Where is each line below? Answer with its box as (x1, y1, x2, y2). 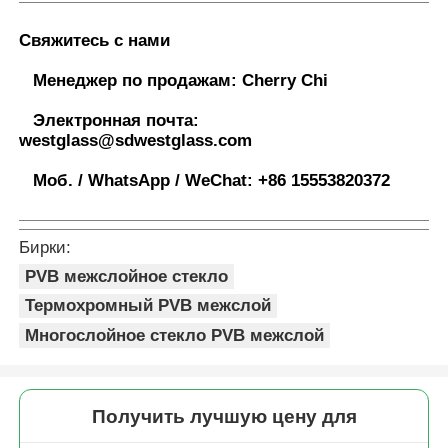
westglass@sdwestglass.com (19, 131, 253, 151)
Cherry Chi (237, 71, 329, 91)
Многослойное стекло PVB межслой (25, 325, 325, 345)
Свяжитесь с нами (19, 31, 171, 51)
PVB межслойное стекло (25, 266, 229, 286)
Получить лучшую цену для (91, 405, 357, 427)
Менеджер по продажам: (33, 71, 238, 91)
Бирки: (19, 238, 72, 258)
